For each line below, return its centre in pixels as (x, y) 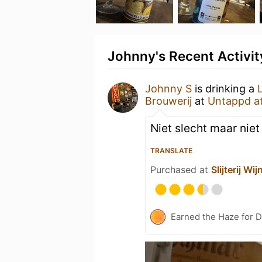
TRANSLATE (171, 151)
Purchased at (181, 170)
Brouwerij (168, 101)
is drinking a (225, 89)
